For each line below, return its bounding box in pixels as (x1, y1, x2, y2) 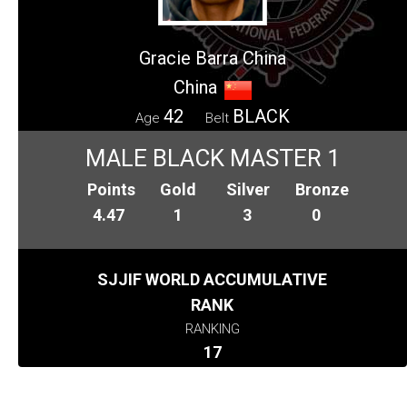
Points (87, 180, 136, 200)
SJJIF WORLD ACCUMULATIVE (97, 270, 328, 290)
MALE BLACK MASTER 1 (84, 144, 341, 173)
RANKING (184, 321, 240, 338)
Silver (225, 180, 270, 200)
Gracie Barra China (139, 47, 286, 70)
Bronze (295, 180, 350, 200)
